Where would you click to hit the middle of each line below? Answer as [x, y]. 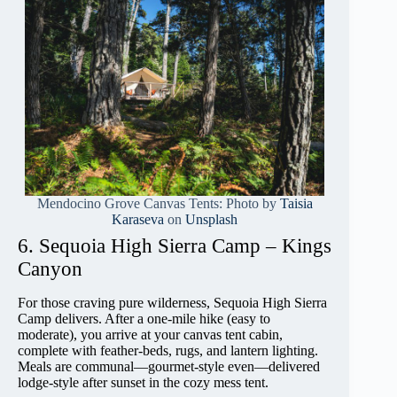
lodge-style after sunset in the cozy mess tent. [143, 383]
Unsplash [212, 219]
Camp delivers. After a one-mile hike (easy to [144, 319]
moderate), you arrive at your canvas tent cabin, [150, 335]
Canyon [50, 269]
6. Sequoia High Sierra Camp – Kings [175, 245]
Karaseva [138, 219]
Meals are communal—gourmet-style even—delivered [169, 367]
